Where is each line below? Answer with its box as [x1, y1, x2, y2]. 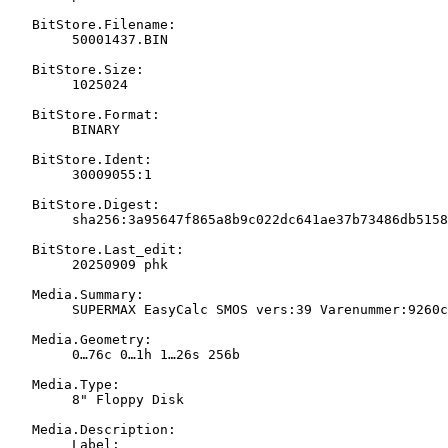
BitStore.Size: [8, 61, 144, 77]
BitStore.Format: [8, 106, 160, 122]
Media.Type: [8, 376, 120, 392]
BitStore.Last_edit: [8, 241, 184, 257]
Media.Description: [8, 421, 176, 437]
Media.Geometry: [8, 331, 152, 347]
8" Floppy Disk [8, 391, 32, 407]
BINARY [8, 121, 32, 137]
